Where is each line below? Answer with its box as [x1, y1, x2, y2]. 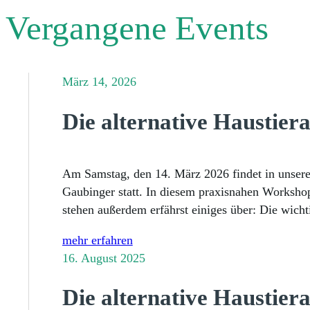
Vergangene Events [6, 8, 268, 47]
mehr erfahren [62, 232, 133, 247]
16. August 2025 [62, 250, 145, 265]
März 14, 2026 [62, 75, 136, 89]
